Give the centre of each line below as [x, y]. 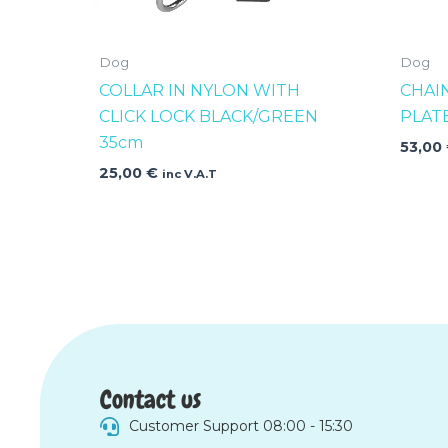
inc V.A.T [190, 173]
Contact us [150, 399]
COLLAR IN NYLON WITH [200, 90]
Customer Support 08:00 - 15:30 [240, 426]
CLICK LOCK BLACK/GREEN [209, 116]
